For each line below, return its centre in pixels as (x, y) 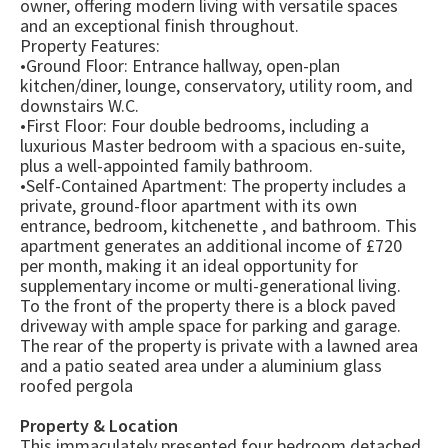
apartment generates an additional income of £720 (211, 246)
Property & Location (99, 426)
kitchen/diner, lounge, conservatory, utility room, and (216, 86)
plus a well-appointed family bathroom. (166, 166)
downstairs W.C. (79, 106)
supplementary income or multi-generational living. (210, 286)
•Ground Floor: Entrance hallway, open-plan (180, 66)
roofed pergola (76, 386)
